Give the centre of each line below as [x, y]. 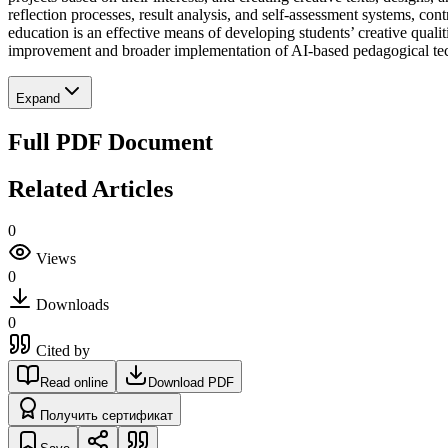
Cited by [63, 351]
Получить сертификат [106, 416]
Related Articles [90, 188]
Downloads [72, 305]
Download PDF [191, 383]
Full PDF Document [110, 141]
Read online [74, 383]
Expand [38, 98]
